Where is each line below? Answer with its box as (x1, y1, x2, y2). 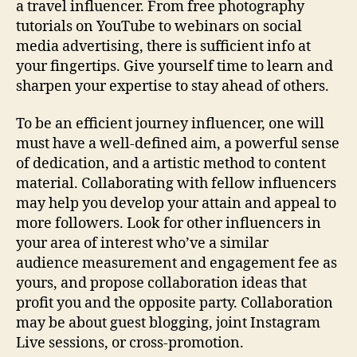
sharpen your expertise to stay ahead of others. (16, 76, 329, 96)
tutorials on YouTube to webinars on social (16, 17, 302, 36)
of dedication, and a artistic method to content (16, 155, 326, 173)
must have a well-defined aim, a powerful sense (16, 135, 339, 153)
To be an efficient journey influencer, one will (16, 115, 324, 133)
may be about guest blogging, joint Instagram (16, 314, 320, 332)
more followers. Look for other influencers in (16, 214, 321, 233)
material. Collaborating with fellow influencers (16, 175, 336, 193)
